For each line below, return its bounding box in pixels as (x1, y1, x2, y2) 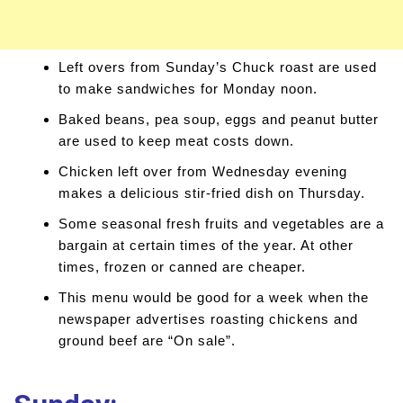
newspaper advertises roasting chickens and (58, 311, 358, 327)
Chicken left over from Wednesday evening (58, 164, 347, 179)
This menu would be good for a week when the (58, 290, 369, 305)
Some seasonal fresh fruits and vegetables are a (58, 216, 384, 231)
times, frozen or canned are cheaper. (58, 259, 306, 274)
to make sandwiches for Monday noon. (58, 81, 318, 96)
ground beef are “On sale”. (58, 333, 236, 348)
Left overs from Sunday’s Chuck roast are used (58, 59, 377, 75)
